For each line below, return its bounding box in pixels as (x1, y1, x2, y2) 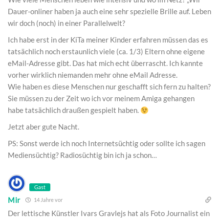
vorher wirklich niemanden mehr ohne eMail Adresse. (8, 70, 177, 80)
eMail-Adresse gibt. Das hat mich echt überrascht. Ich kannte (8, 59, 203, 68)
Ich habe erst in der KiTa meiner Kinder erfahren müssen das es (8, 35, 208, 44)
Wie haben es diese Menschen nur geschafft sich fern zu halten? (8, 82, 211, 91)
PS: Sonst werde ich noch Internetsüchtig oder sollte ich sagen (8, 139, 205, 148)
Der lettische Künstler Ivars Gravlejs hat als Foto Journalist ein (8, 209, 210, 218)
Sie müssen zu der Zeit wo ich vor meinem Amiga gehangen (8, 94, 195, 103)
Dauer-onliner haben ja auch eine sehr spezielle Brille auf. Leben (8, 7, 211, 16)
